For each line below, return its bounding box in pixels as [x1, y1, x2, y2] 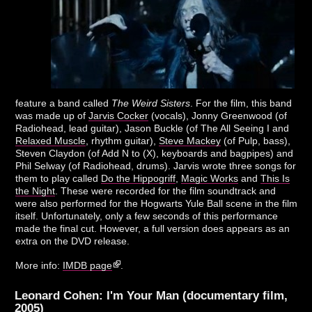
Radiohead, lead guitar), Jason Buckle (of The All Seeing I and [15, 123, 290, 134]
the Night [15, 185, 56, 197]
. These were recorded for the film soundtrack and [55, 185, 276, 197]
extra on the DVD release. [15, 235, 130, 247]
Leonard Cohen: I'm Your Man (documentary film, [15, 288, 288, 303]
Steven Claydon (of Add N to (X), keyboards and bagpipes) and [15, 148, 294, 159]
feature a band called [15, 97, 112, 109]
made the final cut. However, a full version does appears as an [15, 223, 290, 235]
